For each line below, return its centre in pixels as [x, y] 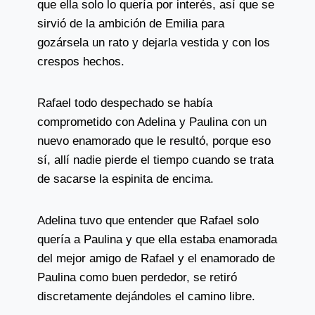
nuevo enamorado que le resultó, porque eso [154, 141]
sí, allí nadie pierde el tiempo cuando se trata [155, 160]
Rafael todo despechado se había [124, 103]
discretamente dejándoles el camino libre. [146, 296]
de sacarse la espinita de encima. [125, 179]
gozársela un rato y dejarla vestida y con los [153, 43]
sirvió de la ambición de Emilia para [130, 24]
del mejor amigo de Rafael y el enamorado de [156, 258]
